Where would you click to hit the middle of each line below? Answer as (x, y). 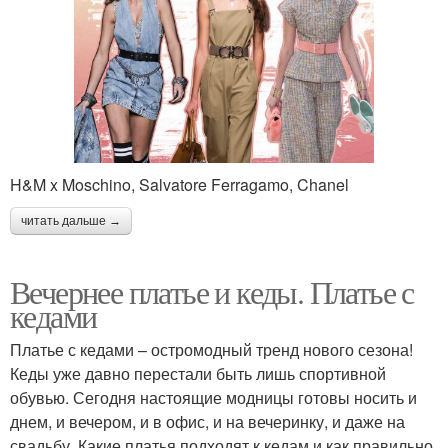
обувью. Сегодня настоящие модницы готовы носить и (213, 398)
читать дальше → (71, 221)
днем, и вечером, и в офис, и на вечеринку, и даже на (207, 422)
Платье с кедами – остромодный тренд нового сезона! (211, 350)
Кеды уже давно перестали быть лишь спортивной (198, 374)
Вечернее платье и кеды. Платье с (212, 292)
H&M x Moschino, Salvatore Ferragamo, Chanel (179, 185)
